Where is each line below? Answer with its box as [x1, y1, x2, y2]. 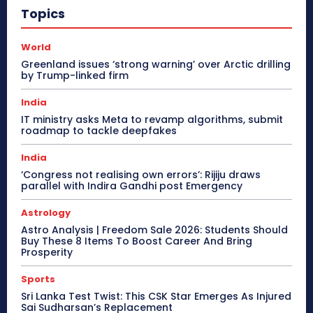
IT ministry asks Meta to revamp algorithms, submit [21, 112, 283, 126]
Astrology [21, 205, 71, 219]
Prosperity [21, 245, 73, 259]
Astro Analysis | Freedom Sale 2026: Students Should [21, 222, 288, 237]
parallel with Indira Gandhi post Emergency [21, 178, 242, 193]
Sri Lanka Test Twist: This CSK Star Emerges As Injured [21, 289, 291, 303]
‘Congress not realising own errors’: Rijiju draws [21, 167, 261, 182]
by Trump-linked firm [21, 68, 129, 82]
